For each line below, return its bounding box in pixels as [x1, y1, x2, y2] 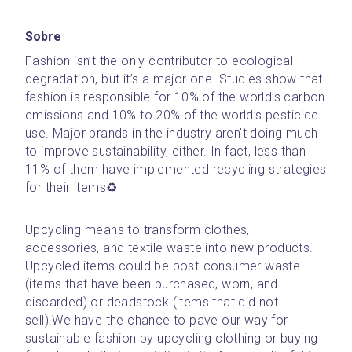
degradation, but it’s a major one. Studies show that [25, 71, 323, 86]
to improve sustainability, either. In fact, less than [25, 144, 306, 159]
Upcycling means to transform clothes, [25, 222, 250, 237]
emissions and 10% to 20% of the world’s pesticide [25, 108, 319, 123]
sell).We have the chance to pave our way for [25, 313, 288, 328]
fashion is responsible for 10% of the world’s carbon [25, 90, 325, 104]
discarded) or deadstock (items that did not [25, 295, 279, 310]
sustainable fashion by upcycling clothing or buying [25, 331, 318, 346]
